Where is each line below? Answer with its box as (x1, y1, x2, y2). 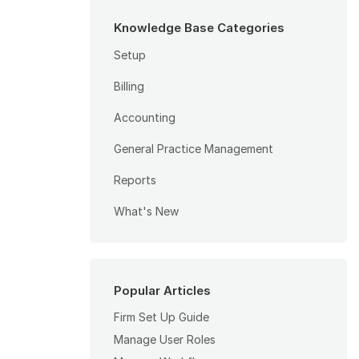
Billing (114, 79, 144, 94)
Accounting (114, 111, 175, 125)
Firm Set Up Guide (114, 310, 209, 325)
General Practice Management (114, 142, 273, 156)
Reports (114, 173, 156, 188)
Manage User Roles (114, 333, 216, 347)
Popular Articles (114, 283, 211, 299)
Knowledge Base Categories (114, 20, 284, 36)
